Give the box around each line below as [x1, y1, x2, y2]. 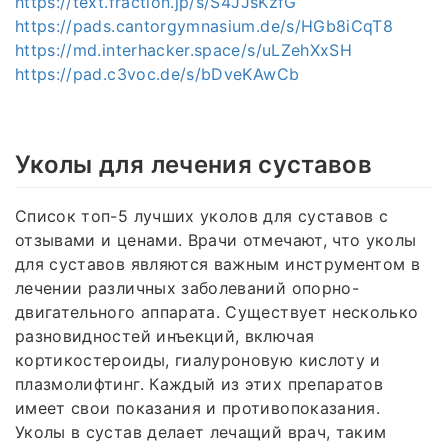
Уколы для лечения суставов [15, 149, 373, 179]
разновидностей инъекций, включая [15, 326, 315, 347]
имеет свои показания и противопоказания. [15, 398, 381, 419]
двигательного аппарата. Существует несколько [15, 302, 419, 323]
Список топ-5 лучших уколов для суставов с [15, 206, 389, 227]
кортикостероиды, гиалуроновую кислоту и [15, 350, 381, 371]
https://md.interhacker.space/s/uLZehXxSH [15, 39, 352, 60]
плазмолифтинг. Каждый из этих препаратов [15, 374, 384, 395]
